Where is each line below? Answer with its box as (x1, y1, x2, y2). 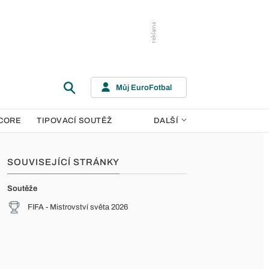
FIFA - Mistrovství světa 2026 (28, 203, 128, 211)
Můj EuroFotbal (116, 83, 172, 92)
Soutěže (7, 184, 37, 193)
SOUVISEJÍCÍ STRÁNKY (7, 157, 119, 167)
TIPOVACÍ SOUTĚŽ (37, 116, 112, 125)
